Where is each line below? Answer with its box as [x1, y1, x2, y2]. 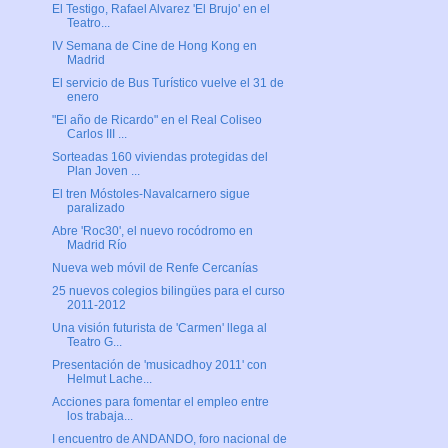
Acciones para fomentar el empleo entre [51, 395, 269, 410]
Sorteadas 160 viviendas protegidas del [51, 150, 268, 165]
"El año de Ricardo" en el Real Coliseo [51, 113, 262, 128]
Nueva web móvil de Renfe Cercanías [51, 261, 258, 276]
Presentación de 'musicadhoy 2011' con [51, 358, 267, 373]
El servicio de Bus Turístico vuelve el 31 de [51, 76, 284, 91]
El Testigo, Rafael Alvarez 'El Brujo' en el [51, 2, 270, 17]
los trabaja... [66, 409, 133, 424]
